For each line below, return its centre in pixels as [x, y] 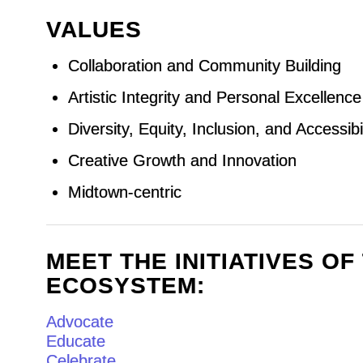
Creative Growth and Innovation [182, 160]
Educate [75, 341]
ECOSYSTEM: [125, 286]
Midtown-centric [124, 192]
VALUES [94, 30]
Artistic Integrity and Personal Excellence [214, 97]
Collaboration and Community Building [204, 66]
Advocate [79, 322]
